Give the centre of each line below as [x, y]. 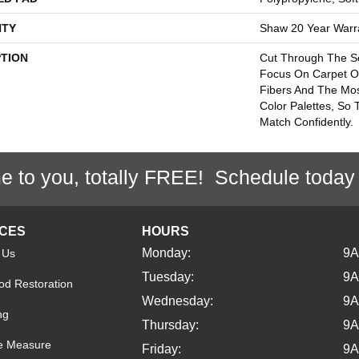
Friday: [162, 349]
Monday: [167, 253]
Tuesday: [168, 277]
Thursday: [171, 325]
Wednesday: [178, 301]
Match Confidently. [307, 122]
